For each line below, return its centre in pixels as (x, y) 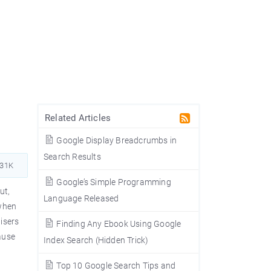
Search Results (72, 157)
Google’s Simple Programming (113, 182)
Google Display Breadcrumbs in (116, 140)
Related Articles (78, 118)
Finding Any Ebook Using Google (118, 224)
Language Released (81, 198)
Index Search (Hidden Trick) (96, 240)
